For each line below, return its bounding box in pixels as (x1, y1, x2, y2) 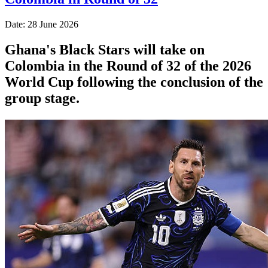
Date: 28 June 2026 (5, 19, 78, 29)
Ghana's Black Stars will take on (5, 41, 205, 57)
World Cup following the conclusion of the (5, 74, 263, 90)
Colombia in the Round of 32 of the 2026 (5, 57, 251, 74)
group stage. (5, 90, 80, 106)
